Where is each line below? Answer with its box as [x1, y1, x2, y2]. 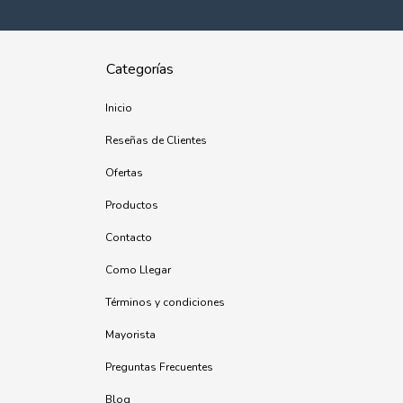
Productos [105, 198, 158, 212]
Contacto [105, 230, 152, 245]
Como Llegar [105, 263, 171, 277]
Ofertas [105, 166, 143, 180]
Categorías [106, 59, 174, 79]
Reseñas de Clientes [105, 133, 207, 148]
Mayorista [105, 327, 156, 342]
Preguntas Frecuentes [105, 360, 213, 374]
